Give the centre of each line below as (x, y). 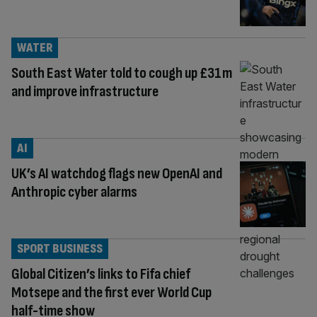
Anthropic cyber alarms (74, 192)
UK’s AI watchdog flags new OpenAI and (117, 173)
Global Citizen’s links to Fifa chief (101, 274)
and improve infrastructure (85, 91)
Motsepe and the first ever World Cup (111, 292)
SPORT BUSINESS (60, 248)
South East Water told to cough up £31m (122, 73)
